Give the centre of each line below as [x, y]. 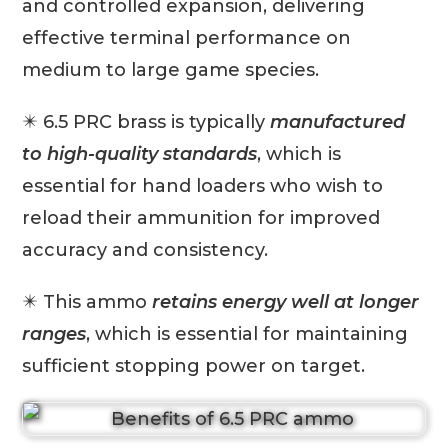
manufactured [338, 121]
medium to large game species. [171, 69]
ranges [54, 333]
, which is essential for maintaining [247, 333]
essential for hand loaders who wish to [203, 185]
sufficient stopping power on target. [194, 365]
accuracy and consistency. [145, 249]
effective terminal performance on [187, 37]
